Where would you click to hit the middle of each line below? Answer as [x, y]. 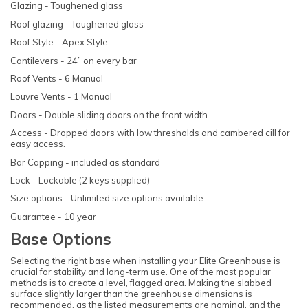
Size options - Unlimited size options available [107, 198]
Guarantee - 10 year [53, 216]
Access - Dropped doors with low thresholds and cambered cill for [150, 133]
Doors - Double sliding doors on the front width [110, 114]
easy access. [38, 144]
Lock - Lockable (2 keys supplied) [80, 180]
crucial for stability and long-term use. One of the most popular [141, 272]
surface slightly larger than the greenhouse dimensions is [131, 294]
